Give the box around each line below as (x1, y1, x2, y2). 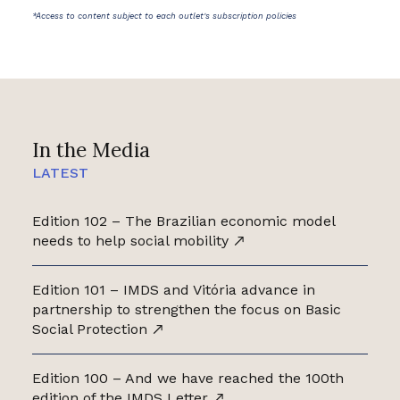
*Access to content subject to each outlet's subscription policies (31, 10, 296, 21)
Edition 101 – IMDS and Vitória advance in (31, 280, 315, 298)
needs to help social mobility (31, 231, 233, 249)
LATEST (31, 163, 88, 181)
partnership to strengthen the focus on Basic (31, 300, 341, 318)
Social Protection (31, 320, 152, 337)
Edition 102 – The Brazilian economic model (31, 212, 336, 229)
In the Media (31, 136, 150, 162)
